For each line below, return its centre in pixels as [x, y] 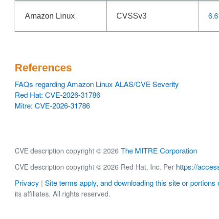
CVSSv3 [131, 16]
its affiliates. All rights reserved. [63, 194]
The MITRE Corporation [159, 150]
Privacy [27, 183]
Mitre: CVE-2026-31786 [52, 105]
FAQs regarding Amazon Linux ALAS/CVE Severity [97, 84]
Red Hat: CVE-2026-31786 [57, 95]
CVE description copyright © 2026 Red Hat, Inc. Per [95, 167]
